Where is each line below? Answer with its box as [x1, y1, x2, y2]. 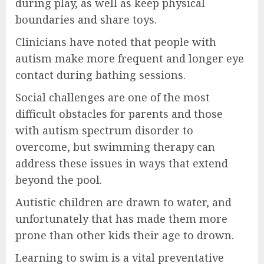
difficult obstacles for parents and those [15, 107, 223, 121]
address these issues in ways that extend [15, 156, 228, 171]
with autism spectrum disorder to [15, 123, 193, 138]
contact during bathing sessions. [15, 68, 186, 82]
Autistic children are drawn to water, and [15, 195, 232, 210]
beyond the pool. [15, 173, 102, 187]
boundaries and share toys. [15, 12, 157, 27]
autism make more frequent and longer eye [15, 51, 244, 66]
